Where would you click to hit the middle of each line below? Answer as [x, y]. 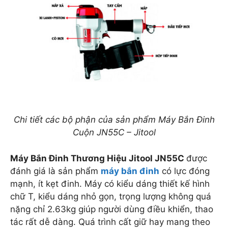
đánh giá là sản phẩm [55, 171]
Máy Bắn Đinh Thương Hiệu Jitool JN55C [98, 158]
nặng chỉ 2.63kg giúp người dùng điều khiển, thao [112, 209]
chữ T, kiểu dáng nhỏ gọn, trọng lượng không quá [111, 196]
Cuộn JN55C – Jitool [114, 133]
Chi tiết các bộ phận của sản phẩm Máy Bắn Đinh [114, 120]
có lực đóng [184, 171]
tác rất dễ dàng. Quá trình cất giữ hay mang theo [110, 222]
